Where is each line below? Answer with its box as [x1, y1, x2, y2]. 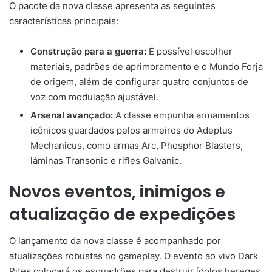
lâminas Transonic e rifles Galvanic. [30, 154, 182, 166]
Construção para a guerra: [30, 45, 146, 57]
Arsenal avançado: [30, 109, 113, 121]
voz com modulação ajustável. [30, 90, 158, 103]
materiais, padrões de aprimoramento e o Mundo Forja [30, 60, 263, 72]
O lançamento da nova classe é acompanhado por [9, 235, 221, 247]
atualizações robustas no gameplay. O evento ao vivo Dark [9, 250, 258, 262]
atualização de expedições [9, 202, 236, 225]
